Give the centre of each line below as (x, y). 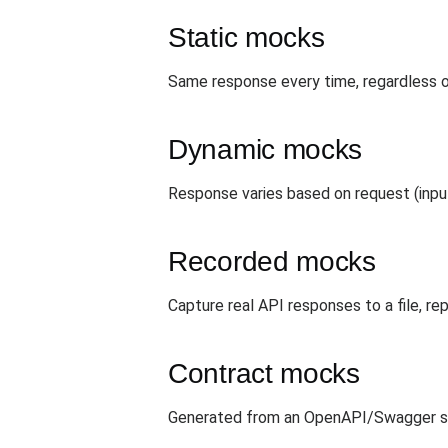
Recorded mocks (272, 261)
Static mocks (246, 37)
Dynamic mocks (265, 149)
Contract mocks (264, 373)
